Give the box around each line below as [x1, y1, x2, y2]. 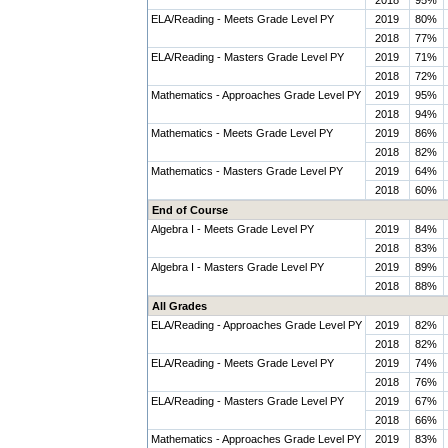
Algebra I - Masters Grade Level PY [150, 261, 324, 273]
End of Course [151, 204, 228, 216]
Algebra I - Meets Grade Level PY [150, 223, 314, 235]
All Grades [151, 300, 207, 312]
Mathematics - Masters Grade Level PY [150, 165, 343, 177]
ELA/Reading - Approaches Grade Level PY [150, 319, 362, 331]
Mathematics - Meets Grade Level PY [150, 127, 333, 139]
